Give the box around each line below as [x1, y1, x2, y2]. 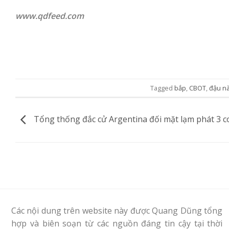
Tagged [150, 83, 174, 93]
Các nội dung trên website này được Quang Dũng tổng [11, 204, 223, 216]
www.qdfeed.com [15, 10, 84, 22]
